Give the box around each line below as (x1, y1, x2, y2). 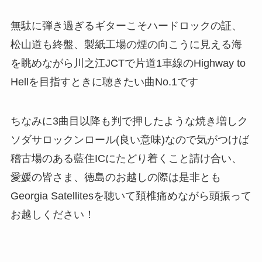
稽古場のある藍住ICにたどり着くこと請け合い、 (10, 153, 242, 165)
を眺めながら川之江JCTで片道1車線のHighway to (10, 57, 246, 69)
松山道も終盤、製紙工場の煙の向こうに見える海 (10, 38, 242, 50)
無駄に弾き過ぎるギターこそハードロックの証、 (10, 19, 242, 32)
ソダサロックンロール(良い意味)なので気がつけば (10, 134, 249, 146)
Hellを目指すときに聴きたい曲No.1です (10, 75, 198, 88)
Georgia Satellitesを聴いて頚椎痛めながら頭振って (10, 190, 251, 202)
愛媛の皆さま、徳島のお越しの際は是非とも (10, 171, 221, 184)
